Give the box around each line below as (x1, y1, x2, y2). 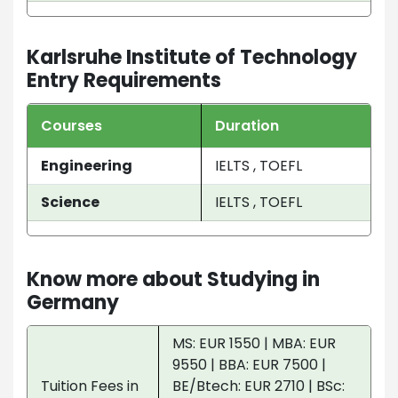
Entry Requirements (27, 66, 221, 94)
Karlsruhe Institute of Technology (27, 43, 357, 71)
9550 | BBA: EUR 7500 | (172, 354, 326, 375)
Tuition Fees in (41, 375, 139, 396)
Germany (27, 288, 119, 316)
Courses (41, 115, 102, 136)
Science (41, 191, 99, 212)
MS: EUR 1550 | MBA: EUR (172, 332, 336, 354)
